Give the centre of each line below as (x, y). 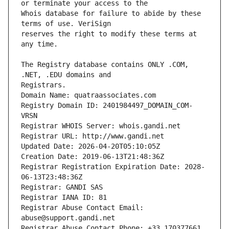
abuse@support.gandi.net (68, 218)
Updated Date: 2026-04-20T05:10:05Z (90, 146)
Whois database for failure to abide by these (111, 14)
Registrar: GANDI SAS (62, 187)
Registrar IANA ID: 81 (64, 198)
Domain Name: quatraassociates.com (88, 95)
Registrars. (43, 85)
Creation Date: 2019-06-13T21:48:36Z (93, 157)
